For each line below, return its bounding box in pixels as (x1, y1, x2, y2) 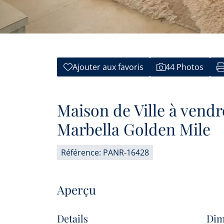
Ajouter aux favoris (72, 61, 143, 72)
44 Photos (165, 61, 203, 72)
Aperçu (57, 181, 96, 197)
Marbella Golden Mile (57, 118, 210, 139)
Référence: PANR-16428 (61, 147, 149, 158)
